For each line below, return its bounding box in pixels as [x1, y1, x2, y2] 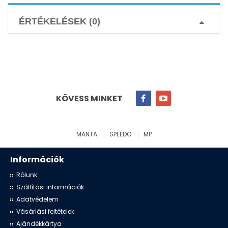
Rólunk [16, 170, 37, 179]
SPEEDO [109, 130, 131, 138]
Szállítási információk [16, 183, 84, 191]
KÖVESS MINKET [55, 93, 123, 104]
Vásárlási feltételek [16, 207, 74, 216]
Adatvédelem [16, 195, 59, 204]
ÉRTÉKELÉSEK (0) [19, 16, 100, 26]
